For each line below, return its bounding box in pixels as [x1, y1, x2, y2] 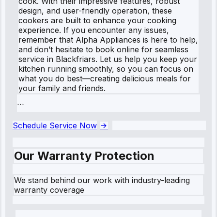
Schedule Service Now [13, 120, 97, 130]
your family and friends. [18, 83, 106, 93]
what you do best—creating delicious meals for [18, 73, 191, 83]
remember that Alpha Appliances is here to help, [18, 34, 198, 45]
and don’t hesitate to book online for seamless [18, 44, 188, 54]
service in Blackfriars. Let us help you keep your [18, 54, 197, 64]
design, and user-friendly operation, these [18, 5, 172, 15]
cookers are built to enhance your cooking [18, 15, 176, 25]
